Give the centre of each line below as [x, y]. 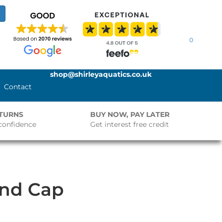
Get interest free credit [130, 124]
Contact [18, 87]
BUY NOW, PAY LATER [130, 114]
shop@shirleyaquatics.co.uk [101, 74]
